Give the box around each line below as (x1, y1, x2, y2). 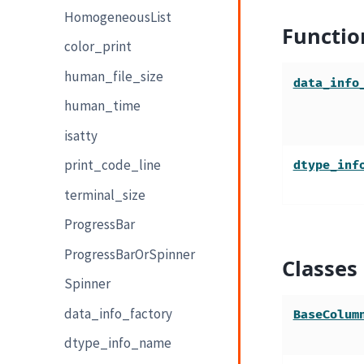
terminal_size (64, 185, 146, 204)
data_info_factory (64, 304, 173, 323)
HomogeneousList (64, 7, 172, 26)
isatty (64, 126, 98, 145)
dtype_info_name (64, 334, 172, 353)
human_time (64, 97, 141, 115)
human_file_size (64, 67, 164, 85)
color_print (64, 37, 132, 56)
